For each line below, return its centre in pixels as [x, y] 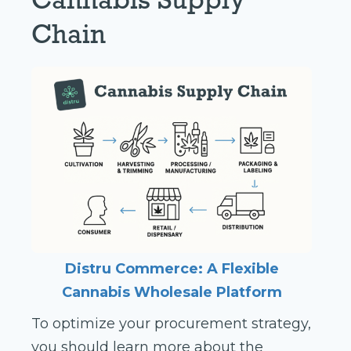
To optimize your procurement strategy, [171, 324]
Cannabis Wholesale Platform [172, 293]
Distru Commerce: [134, 269]
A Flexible [242, 269]
